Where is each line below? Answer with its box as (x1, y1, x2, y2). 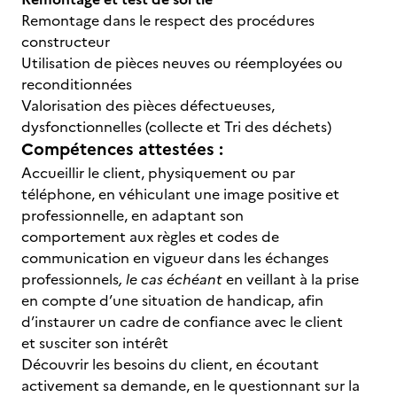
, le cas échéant (119, 269, 222, 290)
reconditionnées (21, 74, 132, 95)
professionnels (21, 269, 119, 290)
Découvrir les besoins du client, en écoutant (21, 354, 319, 375)
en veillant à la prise (222, 269, 359, 290)
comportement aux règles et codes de (21, 226, 279, 247)
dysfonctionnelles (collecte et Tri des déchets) (21, 116, 331, 137)
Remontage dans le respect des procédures (21, 10, 315, 31)
